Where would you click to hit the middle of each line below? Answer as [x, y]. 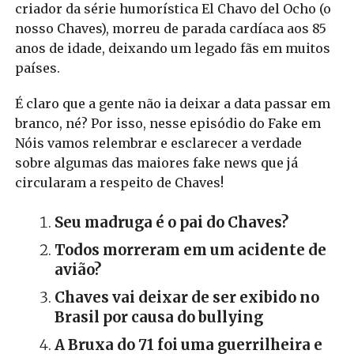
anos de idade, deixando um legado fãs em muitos [172, 48]
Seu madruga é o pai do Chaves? [171, 222]
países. [37, 68]
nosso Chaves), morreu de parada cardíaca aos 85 [170, 28]
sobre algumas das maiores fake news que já [156, 162]
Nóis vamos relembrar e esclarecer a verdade [158, 143]
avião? [79, 269]
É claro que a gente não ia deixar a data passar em [172, 103]
